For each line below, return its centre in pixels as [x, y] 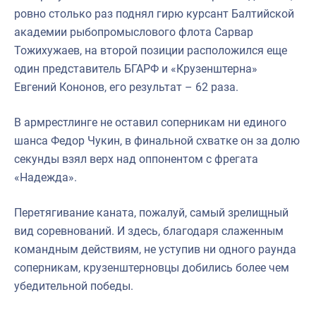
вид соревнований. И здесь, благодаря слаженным [149, 231]
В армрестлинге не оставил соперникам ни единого [150, 122]
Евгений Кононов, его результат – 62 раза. [126, 87]
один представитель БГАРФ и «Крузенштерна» [136, 68]
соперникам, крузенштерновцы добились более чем [152, 267]
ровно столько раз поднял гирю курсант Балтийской [154, 13]
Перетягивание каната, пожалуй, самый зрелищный [151, 212]
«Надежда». [45, 177]
